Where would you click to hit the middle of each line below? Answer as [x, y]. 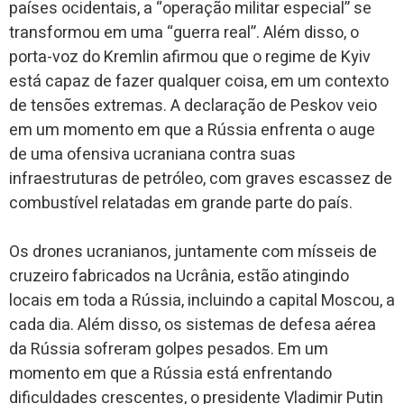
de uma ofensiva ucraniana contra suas [152, 154]
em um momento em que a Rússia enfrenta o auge [192, 130]
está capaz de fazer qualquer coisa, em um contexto [199, 81]
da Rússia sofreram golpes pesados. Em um [169, 349]
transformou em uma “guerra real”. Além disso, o [184, 32]
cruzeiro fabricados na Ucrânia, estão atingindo [179, 276]
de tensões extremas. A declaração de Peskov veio [193, 106]
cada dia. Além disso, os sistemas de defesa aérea [193, 325]
